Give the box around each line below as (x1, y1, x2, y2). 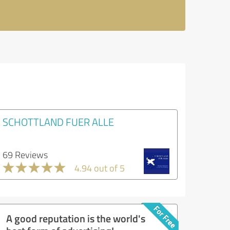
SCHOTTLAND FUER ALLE (3, 114, 114, 129)
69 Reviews (3, 148, 48, 161)
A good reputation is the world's (6, 210, 145, 225)
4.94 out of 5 (74, 161, 125, 174)
